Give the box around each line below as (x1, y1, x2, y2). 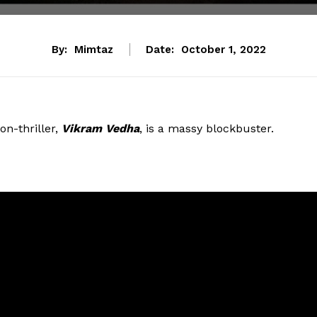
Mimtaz (74, 43, 113, 57)
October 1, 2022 (180, 43, 266, 57)
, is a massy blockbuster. (139, 122, 274, 136)
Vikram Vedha (58, 122, 139, 136)
